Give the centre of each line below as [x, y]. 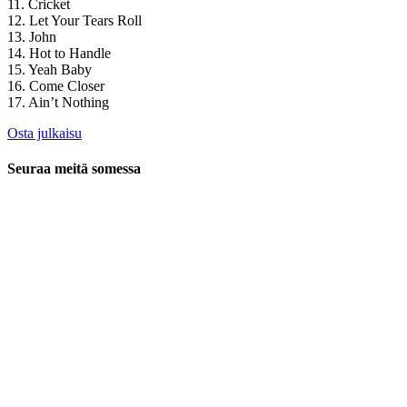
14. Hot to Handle [59, 53]
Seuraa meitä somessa [74, 169]
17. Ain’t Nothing [58, 102]
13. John [32, 36]
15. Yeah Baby [50, 69]
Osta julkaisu [45, 133]
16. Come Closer [56, 85]
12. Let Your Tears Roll [74, 20]
